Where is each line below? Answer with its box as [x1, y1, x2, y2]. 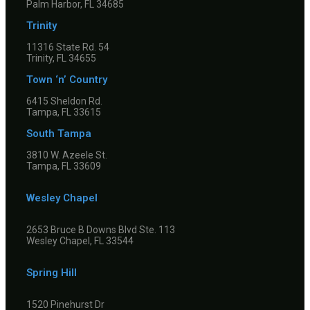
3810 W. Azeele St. [26, 149, 107, 161]
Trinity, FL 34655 [26, 53, 96, 64]
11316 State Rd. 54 [26, 42, 109, 53]
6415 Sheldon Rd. [26, 95, 102, 107]
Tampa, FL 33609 [26, 161, 101, 172]
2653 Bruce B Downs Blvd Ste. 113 [26, 224, 175, 236]
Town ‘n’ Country [26, 73, 107, 86]
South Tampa [26, 127, 91, 140]
